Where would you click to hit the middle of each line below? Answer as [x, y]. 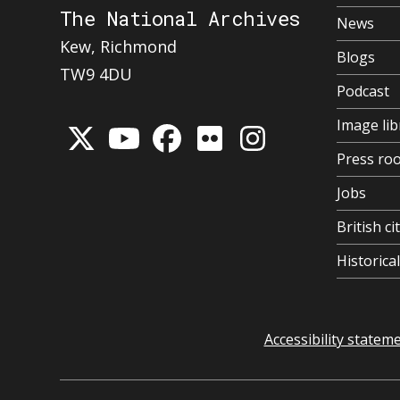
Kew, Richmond [118, 47]
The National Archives [180, 19]
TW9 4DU [96, 75]
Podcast [363, 92]
